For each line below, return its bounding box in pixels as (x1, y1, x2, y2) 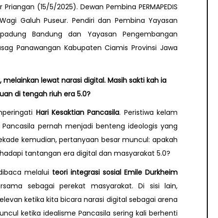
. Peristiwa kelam (119, 108, 178, 118)
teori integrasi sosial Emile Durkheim (52, 167, 178, 177)
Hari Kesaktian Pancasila (36, 108, 120, 118)
